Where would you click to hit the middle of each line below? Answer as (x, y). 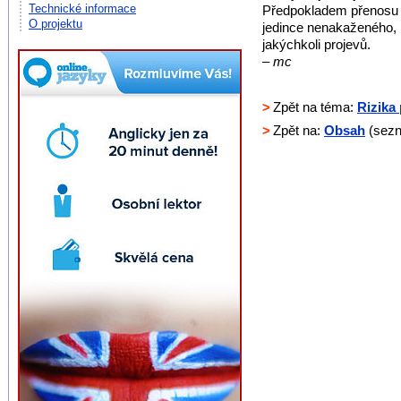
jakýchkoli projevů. (316, 44)
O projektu (55, 24)
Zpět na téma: (313, 107)
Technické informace (82, 9)
